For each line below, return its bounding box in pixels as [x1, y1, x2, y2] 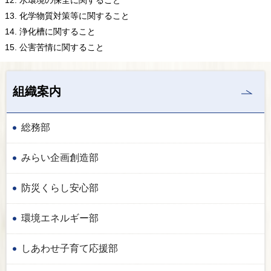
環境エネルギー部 [21, 212, 99, 223]
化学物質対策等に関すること [19, 10, 129, 21]
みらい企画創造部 [21, 152, 99, 163]
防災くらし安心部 [21, 182, 99, 193]
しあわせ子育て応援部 [21, 243, 118, 253]
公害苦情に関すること [19, 42, 104, 52]
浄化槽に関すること [19, 26, 96, 36]
